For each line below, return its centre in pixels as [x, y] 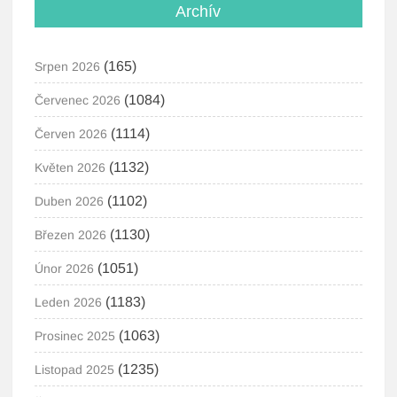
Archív [198, 12]
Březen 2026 [71, 235]
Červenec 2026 [78, 100]
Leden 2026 [69, 302]
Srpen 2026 [68, 66]
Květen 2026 [70, 167]
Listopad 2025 [75, 370]
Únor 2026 [65, 269]
